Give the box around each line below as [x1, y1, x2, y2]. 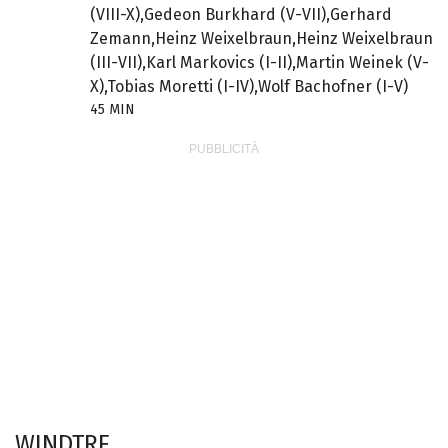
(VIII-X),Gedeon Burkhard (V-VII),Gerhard [89, 5, 392, 25]
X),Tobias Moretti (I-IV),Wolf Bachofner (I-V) [89, 77, 408, 97]
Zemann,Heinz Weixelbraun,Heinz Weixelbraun [89, 29, 433, 49]
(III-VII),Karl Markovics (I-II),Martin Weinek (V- [89, 53, 429, 73]
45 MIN [89, 101, 135, 119]
